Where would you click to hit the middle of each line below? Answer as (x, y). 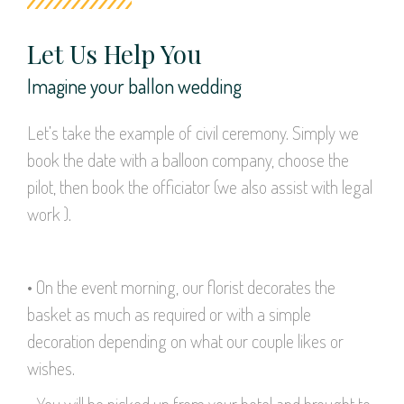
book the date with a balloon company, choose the (188, 159)
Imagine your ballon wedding (134, 85)
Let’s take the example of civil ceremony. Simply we (193, 132)
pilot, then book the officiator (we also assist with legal (200, 186)
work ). (49, 213)
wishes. (51, 367)
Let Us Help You (115, 53)
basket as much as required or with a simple (169, 313)
